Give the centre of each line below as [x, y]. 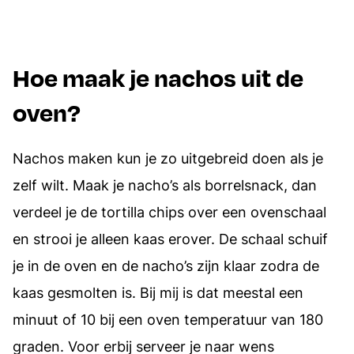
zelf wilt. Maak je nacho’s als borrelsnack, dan [165, 185]
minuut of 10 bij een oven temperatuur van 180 [168, 319]
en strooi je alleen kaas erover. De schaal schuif [170, 239]
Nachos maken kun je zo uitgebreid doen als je [168, 158]
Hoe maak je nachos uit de [158, 77]
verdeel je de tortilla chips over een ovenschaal [169, 212]
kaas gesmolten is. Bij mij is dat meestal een [158, 292]
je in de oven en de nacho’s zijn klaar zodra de [166, 265]
